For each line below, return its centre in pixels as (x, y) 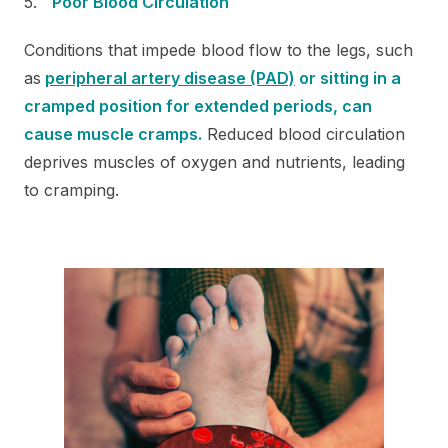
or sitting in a (348, 77)
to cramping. (71, 189)
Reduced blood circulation (303, 133)
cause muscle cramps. (113, 133)
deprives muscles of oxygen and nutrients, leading (214, 161)
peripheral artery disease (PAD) (170, 77)
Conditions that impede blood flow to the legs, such (218, 49)
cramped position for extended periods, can (198, 105)
